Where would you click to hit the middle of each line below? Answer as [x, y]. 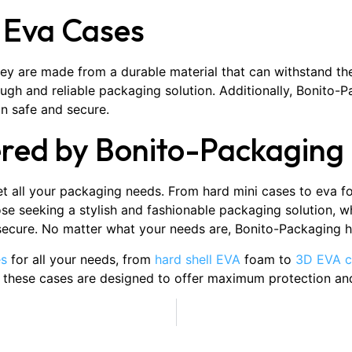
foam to [268, 259]
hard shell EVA [198, 259]
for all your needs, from [81, 259]
